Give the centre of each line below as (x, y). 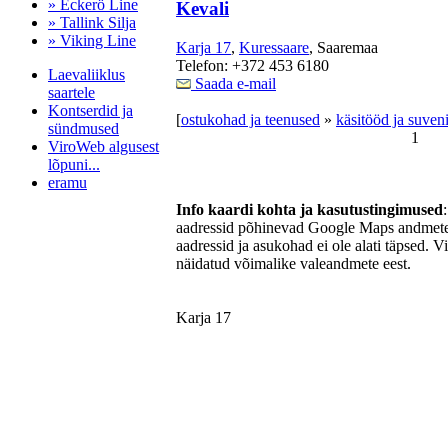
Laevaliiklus (86, 74)
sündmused (83, 128)
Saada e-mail (233, 83)
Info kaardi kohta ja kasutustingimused (309, 209)
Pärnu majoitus (55, 252)
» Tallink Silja (92, 22)
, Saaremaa (343, 47)
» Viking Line (92, 40)
